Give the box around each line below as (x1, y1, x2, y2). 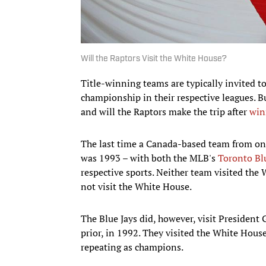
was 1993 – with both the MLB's (81, 151, 218, 164)
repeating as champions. (81, 240, 183, 254)
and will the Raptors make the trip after (81, 104, 249, 118)
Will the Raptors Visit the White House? (81, 54, 227, 64)
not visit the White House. (81, 179, 194, 193)
